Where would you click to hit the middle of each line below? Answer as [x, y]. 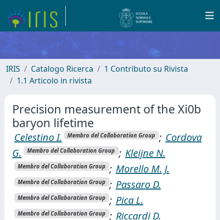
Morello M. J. [142, 168]
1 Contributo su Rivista [146, 69]
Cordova [183, 137]
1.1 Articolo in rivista [54, 81]
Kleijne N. [145, 153]
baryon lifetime [53, 123]
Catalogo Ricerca [62, 69]
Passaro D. [138, 184]
